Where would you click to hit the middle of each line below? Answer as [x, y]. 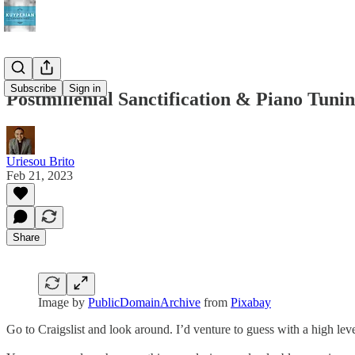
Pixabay [251, 302]
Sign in [85, 88]
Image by [63, 302]
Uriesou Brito [40, 161]
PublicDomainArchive [144, 302]
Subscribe [33, 88]
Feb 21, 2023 [40, 175]
